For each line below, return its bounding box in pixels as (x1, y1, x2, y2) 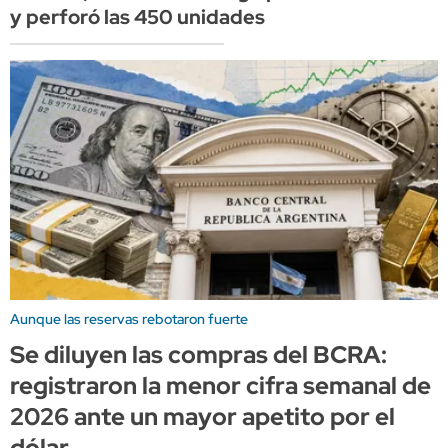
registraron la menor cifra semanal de (10, 369, 431, 401)
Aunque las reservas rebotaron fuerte (10, 309, 248, 328)
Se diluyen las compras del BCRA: (10, 338, 387, 370)
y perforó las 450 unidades (10, 4, 265, 31)
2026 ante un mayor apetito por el (10, 400, 395, 432)
